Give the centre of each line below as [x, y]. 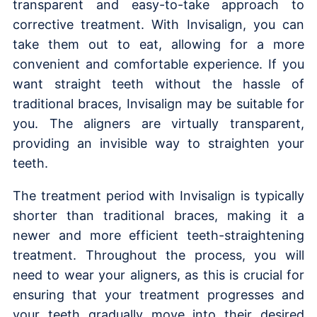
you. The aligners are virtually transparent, [158, 123]
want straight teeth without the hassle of [158, 83]
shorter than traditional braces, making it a [158, 215]
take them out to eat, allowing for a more [158, 44]
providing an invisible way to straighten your [158, 143]
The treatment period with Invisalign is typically [158, 195]
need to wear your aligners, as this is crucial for [158, 275]
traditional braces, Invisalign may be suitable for [158, 103]
